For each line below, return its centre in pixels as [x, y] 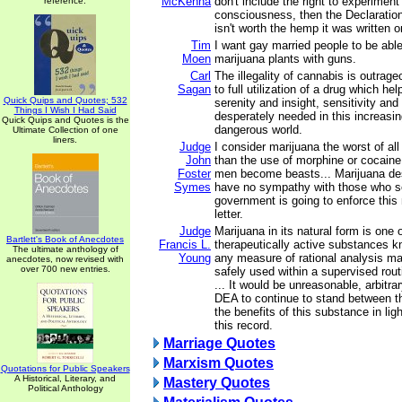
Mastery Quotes [217, 383]
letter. [229, 214]
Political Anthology [65, 388]
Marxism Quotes [218, 363]
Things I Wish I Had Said [65, 110]
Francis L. [185, 245]
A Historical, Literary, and [65, 378]
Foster [194, 174]
